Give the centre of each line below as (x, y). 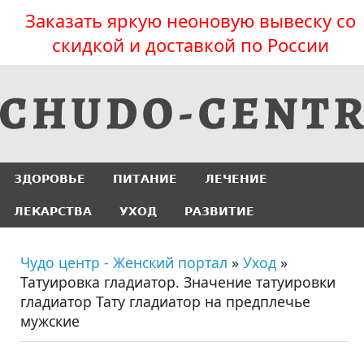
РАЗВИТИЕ (219, 211)
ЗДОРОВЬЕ (50, 179)
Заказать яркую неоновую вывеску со (190, 20)
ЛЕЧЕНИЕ (236, 179)
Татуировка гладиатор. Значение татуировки (178, 282)
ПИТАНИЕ (145, 179)
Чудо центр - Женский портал (124, 262)
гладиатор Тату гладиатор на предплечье (165, 301)
